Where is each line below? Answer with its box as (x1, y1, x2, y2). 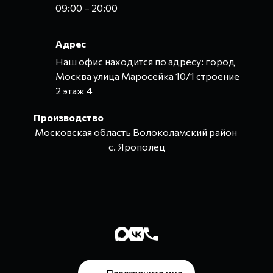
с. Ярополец (108, 141, 165, 153)
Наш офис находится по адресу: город (55, 55, 235, 68)
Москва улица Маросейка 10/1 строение (55, 70, 239, 82)
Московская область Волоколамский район (34, 126, 239, 138)
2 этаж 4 (55, 85, 93, 97)
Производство (34, 112, 104, 124)
